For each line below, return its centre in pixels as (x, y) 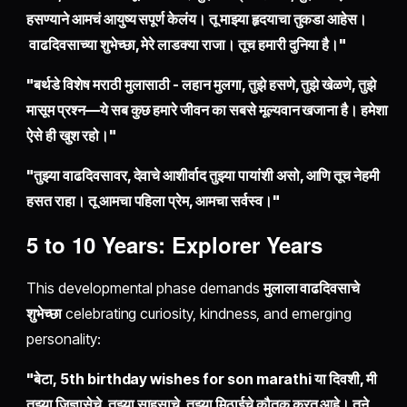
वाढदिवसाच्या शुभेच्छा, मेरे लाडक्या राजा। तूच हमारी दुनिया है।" (187, 45)
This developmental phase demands (145, 288)
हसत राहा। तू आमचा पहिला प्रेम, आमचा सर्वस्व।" (153, 201)
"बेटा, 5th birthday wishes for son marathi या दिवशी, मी (202, 379)
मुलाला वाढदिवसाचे (312, 288)
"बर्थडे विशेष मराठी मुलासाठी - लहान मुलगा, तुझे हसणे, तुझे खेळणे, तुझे (201, 85)
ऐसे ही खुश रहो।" (71, 136)
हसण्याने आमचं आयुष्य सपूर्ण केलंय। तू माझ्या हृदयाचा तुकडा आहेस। (197, 20)
